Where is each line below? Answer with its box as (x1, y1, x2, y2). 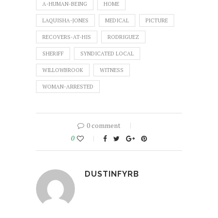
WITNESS (100, 67, 124, 74)
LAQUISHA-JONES (42, 17, 89, 24)
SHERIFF (42, 50, 64, 57)
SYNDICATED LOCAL (80, 50, 134, 57)
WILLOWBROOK (42, 67, 83, 74)
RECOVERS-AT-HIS (42, 34, 91, 41)
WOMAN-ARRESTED (42, 83, 93, 91)
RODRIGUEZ (108, 34, 139, 41)
